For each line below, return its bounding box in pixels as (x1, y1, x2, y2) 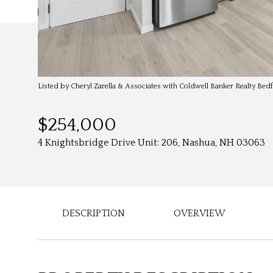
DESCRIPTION (62, 208, 125, 219)
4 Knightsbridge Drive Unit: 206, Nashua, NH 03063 (38, 137, 265, 148)
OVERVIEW (174, 208, 225, 219)
